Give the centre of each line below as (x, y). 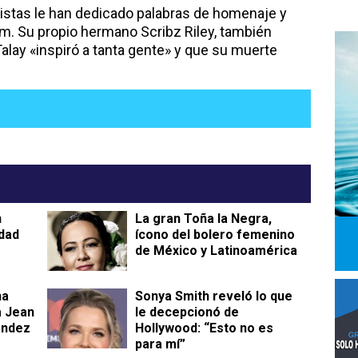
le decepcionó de (187, 312)
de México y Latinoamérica (216, 251)
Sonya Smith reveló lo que (214, 296)
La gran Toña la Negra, (203, 219)
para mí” (160, 344)
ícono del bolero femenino (215, 235)
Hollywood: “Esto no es (204, 328)
